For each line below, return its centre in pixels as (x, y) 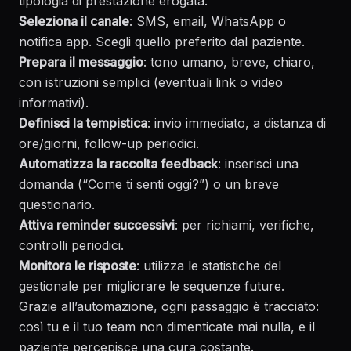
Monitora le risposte (78, 266)
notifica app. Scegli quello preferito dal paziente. (162, 42)
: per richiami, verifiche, (244, 225)
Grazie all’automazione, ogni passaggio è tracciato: (169, 306)
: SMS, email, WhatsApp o (208, 21)
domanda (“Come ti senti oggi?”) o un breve (149, 184)
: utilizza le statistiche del (209, 266)
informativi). (54, 103)
